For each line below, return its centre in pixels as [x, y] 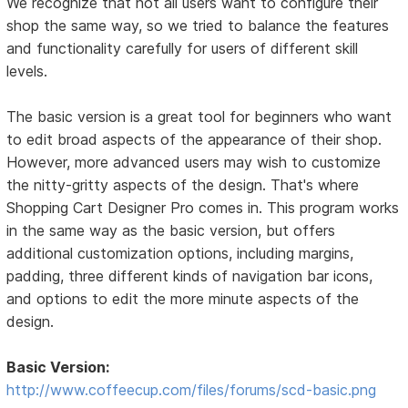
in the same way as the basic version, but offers [171, 231]
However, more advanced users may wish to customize [194, 163]
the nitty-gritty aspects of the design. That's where [183, 185]
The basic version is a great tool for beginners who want [199, 117]
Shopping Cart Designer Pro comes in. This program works [203, 208]
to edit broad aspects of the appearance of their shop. [194, 140]
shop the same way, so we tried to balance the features [198, 26]
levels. [27, 71]
